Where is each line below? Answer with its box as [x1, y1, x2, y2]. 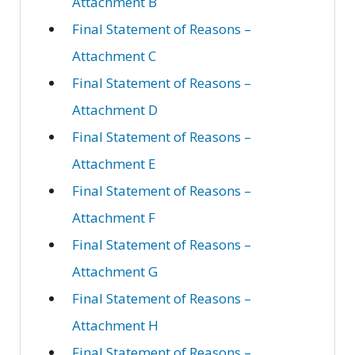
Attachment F [72, 208, 155, 227]
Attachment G [72, 262, 158, 281]
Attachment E [72, 155, 156, 174]
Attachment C [72, 47, 156, 66]
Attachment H [72, 316, 158, 335]
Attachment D [72, 101, 158, 120]
